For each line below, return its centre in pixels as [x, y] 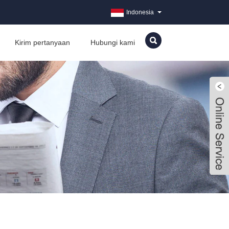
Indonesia [140, 12]
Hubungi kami [113, 42]
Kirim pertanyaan [42, 42]
